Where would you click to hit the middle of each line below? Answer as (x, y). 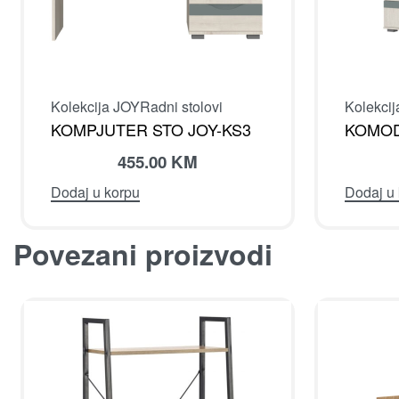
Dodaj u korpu (95, 191)
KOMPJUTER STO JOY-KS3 (151, 129)
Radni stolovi (181, 106)
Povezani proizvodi (143, 253)
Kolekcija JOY (95, 106)
